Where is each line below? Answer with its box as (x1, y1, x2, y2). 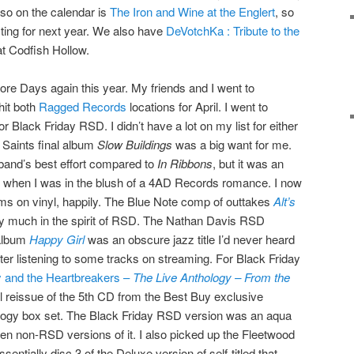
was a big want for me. (175, 136, 292, 153)
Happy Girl (29, 231, 85, 248)
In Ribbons (157, 155, 213, 172)
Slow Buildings (97, 136, 175, 153)
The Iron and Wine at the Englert (110, 2, 275, 20)
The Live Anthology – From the (133, 269, 290, 286)
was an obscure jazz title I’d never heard (85, 231, 295, 248)
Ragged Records (39, 98, 126, 115)
